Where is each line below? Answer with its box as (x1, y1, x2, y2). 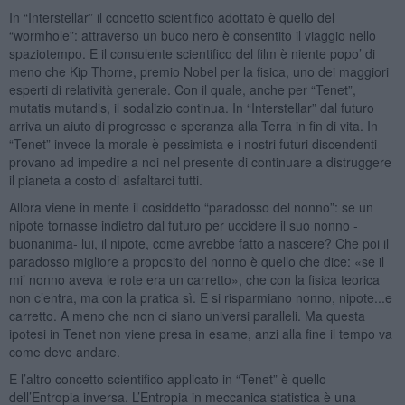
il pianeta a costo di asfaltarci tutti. (8, 170, 202, 189)
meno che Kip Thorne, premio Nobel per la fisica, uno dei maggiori (8, 61, 389, 80)
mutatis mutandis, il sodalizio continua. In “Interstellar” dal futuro (8, 98, 374, 117)
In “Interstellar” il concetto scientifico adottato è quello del (8, 7, 334, 26)
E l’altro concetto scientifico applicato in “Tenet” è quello (8, 369, 326, 388)
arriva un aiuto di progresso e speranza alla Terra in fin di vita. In (8, 116, 378, 135)
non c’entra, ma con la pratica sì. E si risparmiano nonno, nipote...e (8, 287, 392, 306)
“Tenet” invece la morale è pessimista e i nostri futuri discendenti (8, 134, 377, 153)
